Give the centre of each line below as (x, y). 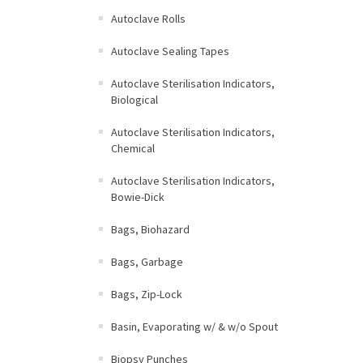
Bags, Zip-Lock (147, 294)
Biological (135, 100)
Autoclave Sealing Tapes (170, 51)
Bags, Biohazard (150, 229)
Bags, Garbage (147, 262)
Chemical (133, 148)
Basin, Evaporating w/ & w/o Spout (194, 327)
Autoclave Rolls (148, 19)
